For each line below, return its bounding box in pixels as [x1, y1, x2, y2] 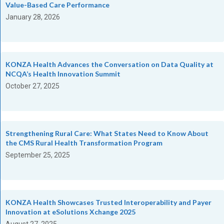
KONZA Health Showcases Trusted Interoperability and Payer [5, 197, 211, 206]
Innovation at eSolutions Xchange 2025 [5, 207, 135, 216]
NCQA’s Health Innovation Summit [5, 69, 120, 78]
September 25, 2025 [5, 150, 70, 159]
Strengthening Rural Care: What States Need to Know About [5, 128, 208, 137]
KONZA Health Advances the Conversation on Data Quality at [5, 59, 213, 68]
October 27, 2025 [5, 81, 59, 90]
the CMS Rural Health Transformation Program [5, 138, 162, 147]
